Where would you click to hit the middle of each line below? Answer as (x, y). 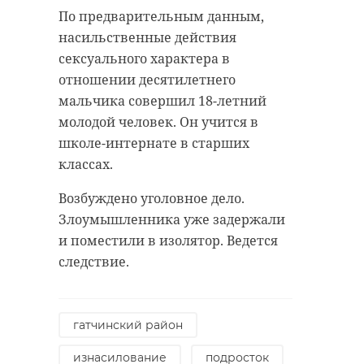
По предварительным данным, (161, 17)
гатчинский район (128, 325)
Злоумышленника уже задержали (172, 220)
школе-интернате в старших (154, 143)
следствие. (94, 262)
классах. (86, 165)
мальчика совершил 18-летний (162, 101)
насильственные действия (147, 38)
